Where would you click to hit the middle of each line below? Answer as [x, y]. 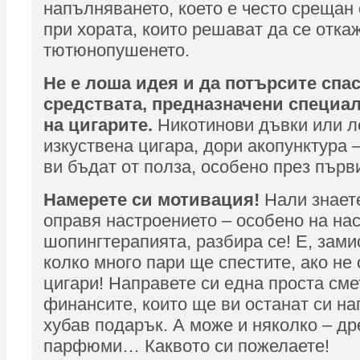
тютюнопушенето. [117, 50]
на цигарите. [100, 125]
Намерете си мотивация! [151, 200]
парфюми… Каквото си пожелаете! [186, 346]
